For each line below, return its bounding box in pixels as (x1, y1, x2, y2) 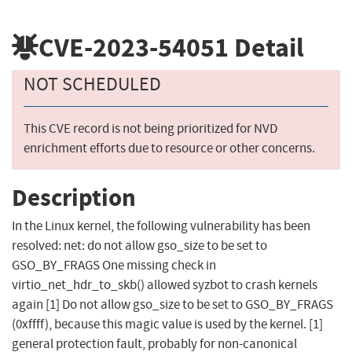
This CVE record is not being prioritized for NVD (24, 120, 277, 137)
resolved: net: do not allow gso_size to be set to (12, 237, 267, 255)
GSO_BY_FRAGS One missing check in (12, 257, 216, 274)
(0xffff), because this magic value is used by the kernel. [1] (12, 316, 323, 333)
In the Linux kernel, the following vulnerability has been (12, 218, 310, 235)
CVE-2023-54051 (38, 29, 229, 65)
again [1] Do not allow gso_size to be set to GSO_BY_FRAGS (12, 296, 333, 313)
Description (12, 181, 136, 214)
